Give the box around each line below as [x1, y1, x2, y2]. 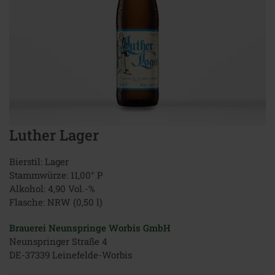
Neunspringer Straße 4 [9, 235, 107, 247]
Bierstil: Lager [9, 155, 69, 168]
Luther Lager [9, 125, 99, 145]
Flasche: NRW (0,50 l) [9, 196, 103, 208]
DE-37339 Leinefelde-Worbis [9, 249, 132, 261]
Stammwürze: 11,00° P [9, 169, 103, 181]
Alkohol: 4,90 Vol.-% [9, 182, 95, 195]
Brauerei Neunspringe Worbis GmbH [9, 222, 171, 234]
